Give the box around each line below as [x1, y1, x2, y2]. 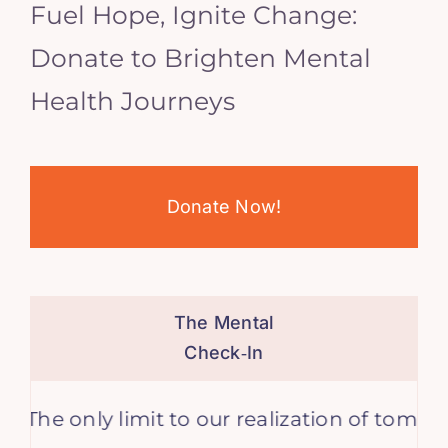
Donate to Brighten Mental [29, 42, 371, 73]
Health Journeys [29, 85, 235, 116]
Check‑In [184, 341, 264, 363]
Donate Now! [166, 195, 282, 217]
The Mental [173, 311, 275, 333]
